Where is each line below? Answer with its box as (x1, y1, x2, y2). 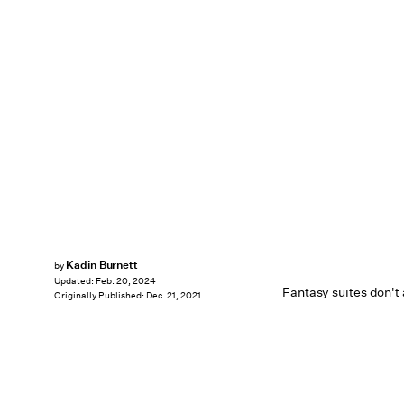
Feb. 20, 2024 (96, 275, 156, 288)
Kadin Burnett (65, 257, 139, 272)
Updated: (54, 275, 96, 288)
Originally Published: (54, 289, 146, 302)
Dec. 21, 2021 (146, 289, 201, 302)
